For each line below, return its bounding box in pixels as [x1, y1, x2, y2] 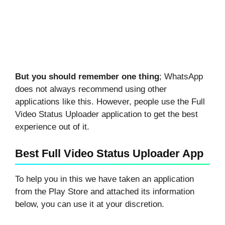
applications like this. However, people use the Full [15, 96, 205, 106]
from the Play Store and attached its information [15, 186, 194, 196]
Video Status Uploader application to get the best [15, 109, 198, 119]
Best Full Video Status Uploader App [15, 147, 203, 160]
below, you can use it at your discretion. [15, 199, 164, 209]
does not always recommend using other [15, 84, 167, 94]
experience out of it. [15, 122, 89, 132]
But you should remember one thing [15, 71, 159, 81]
